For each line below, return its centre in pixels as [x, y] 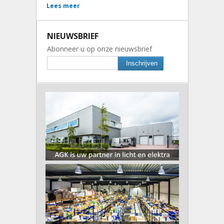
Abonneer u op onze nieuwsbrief [99, 49]
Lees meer [63, 6]
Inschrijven [141, 63]
